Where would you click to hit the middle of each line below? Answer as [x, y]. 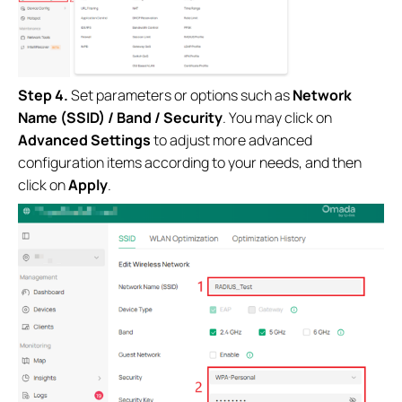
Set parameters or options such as [182, 96]
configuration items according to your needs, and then [190, 163]
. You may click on [277, 118]
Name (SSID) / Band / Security [120, 118]
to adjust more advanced [232, 140]
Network [322, 96]
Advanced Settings [84, 140]
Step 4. [44, 96]
